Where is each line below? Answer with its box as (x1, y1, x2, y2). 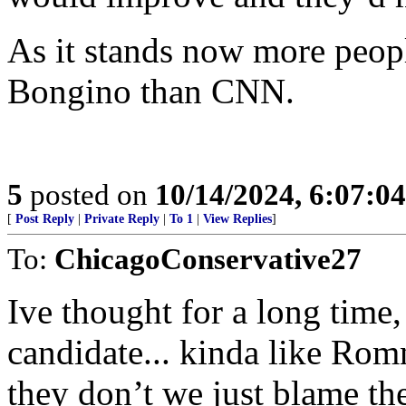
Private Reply (84, 212, 159, 226)
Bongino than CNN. (7, 72, 295, 111)
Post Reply (15, 212, 74, 226)
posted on (23, 178, 155, 211)
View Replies (203, 212, 272, 226)
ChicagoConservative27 (54, 242, 362, 275)
